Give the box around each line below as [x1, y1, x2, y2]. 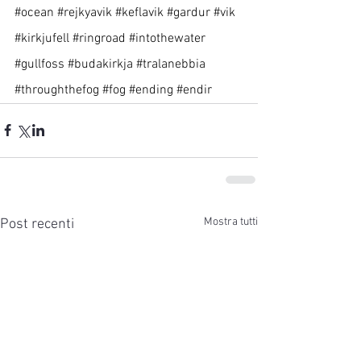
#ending [129, 81, 173, 98]
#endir [176, 81, 212, 98]
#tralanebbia [136, 56, 205, 73]
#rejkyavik [57, 4, 112, 21]
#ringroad [73, 30, 126, 47]
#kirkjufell [15, 30, 69, 47]
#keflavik [115, 4, 164, 21]
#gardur [167, 4, 210, 21]
